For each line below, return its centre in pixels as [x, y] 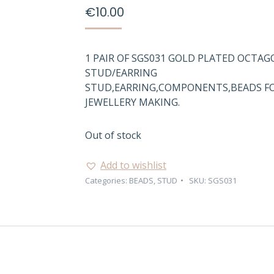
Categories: [107, 180]
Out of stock [113, 135]
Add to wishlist [133, 165]
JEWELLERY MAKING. [132, 102]
